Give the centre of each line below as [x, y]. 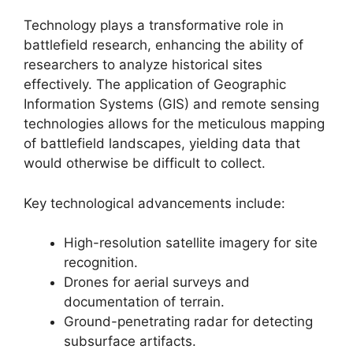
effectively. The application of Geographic [155, 84]
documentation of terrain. [144, 302]
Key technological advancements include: [154, 203]
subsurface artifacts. [130, 341]
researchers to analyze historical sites [143, 65]
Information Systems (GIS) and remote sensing [171, 104]
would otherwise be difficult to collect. [145, 163]
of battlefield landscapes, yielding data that [162, 143]
